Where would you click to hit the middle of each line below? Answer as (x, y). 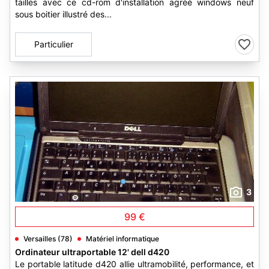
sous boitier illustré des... (63, 14)
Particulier (53, 44)
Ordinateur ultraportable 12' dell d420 (92, 252)
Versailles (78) (48, 239)
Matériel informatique (122, 239)
